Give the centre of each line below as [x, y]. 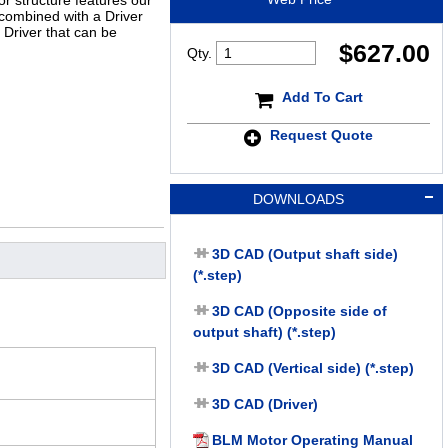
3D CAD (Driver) [264, 404]
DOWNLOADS [298, 199]
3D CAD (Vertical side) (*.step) [312, 368]
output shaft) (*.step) [264, 332]
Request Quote [322, 134]
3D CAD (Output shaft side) [304, 254]
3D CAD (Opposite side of [299, 311]
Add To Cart [322, 96]
